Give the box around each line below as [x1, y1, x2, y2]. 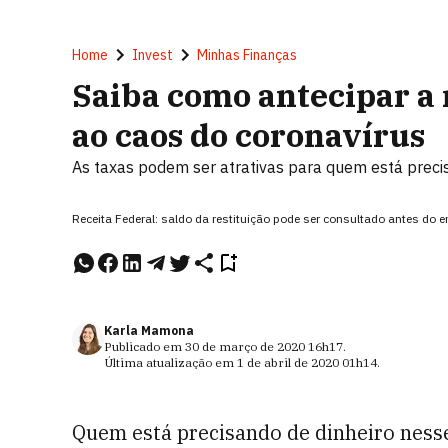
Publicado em [104, 339, 185, 354]
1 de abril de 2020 [237, 355, 339, 370]
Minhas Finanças [197, 46, 297, 64]
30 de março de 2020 [185, 339, 305, 354]
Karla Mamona [104, 323, 194, 338]
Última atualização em [104, 355, 237, 370]
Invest [132, 46, 173, 64]
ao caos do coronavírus [72, 114, 425, 156]
